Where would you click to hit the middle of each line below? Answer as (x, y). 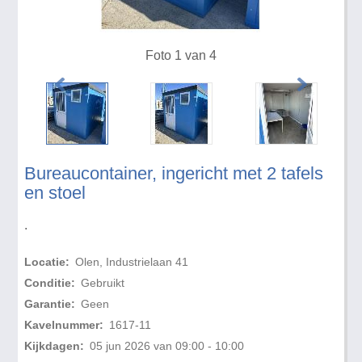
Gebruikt (102, 283)
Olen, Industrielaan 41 (131, 262)
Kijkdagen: (55, 346)
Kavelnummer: (64, 325)
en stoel (55, 193)
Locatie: (47, 262)
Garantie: (50, 304)
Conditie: (50, 283)
